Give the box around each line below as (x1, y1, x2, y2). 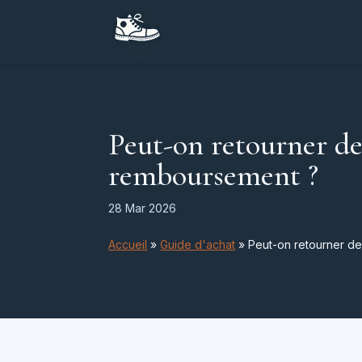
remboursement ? (108, 156, 319, 194)
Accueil (108, 237, 148, 251)
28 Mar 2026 (108, 200, 177, 215)
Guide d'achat (160, 237, 236, 251)
